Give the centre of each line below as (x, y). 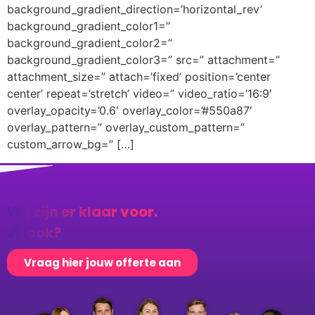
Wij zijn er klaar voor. (82, 211)
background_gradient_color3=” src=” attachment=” (143, 60)
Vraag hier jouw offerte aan (102, 262)
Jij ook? (34, 232)
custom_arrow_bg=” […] (71, 144)
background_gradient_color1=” (89, 26)
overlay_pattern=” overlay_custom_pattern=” (126, 128)
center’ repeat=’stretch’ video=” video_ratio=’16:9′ (140, 94)
